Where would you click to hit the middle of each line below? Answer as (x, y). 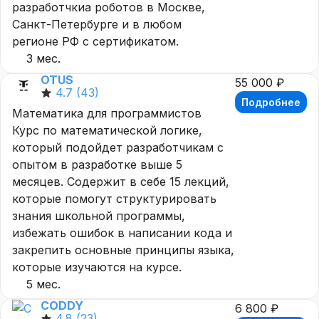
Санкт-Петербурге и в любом (97, 25)
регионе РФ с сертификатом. (95, 42)
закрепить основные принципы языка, (123, 250)
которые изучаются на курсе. (97, 267)
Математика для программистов (107, 114)
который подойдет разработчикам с (118, 148)
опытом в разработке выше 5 (97, 165)
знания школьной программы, (99, 216)
